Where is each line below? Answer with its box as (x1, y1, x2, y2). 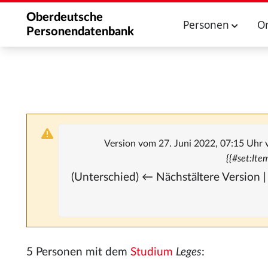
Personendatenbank (26, 26, 134, 38)
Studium (130, 246, 173, 258)
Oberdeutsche (26, 11, 103, 23)
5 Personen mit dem (26, 246, 130, 258)
